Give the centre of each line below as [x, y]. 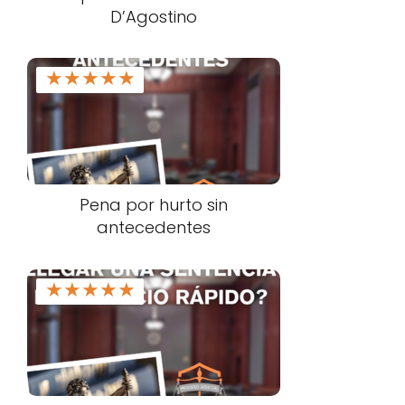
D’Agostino [153, 16]
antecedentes [153, 228]
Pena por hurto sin [153, 205]
